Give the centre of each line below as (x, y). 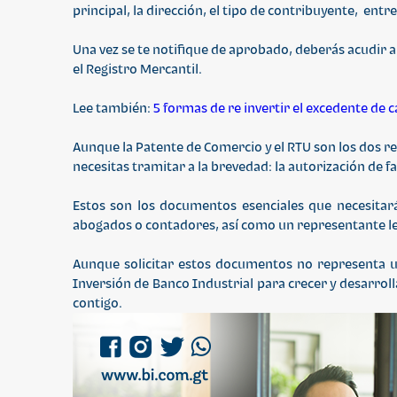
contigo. (97, 303)
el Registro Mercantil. (139, 69)
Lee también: (113, 108)
